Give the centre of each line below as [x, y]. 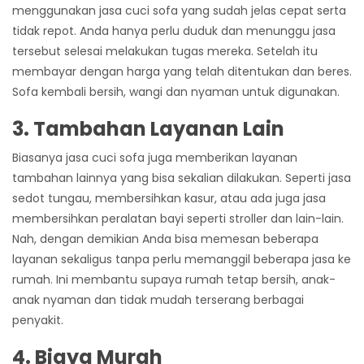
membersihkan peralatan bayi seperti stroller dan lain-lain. [178, 219]
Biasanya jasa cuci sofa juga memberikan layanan [155, 158]
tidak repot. [44, 31]
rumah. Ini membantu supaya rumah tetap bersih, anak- [174, 280]
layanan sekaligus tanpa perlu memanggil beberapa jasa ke [182, 260]
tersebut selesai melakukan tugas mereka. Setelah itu [165, 52]
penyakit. [39, 321]
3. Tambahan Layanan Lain [148, 129]
